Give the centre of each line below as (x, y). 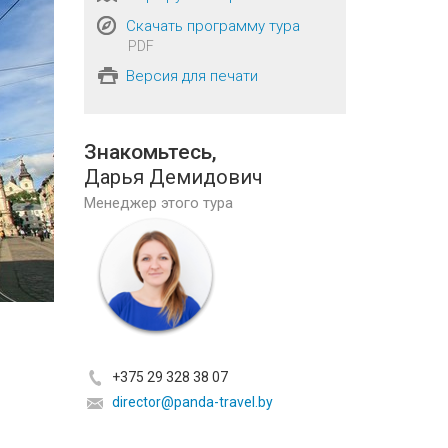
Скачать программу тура (212, 25)
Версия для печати (191, 76)
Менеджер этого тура (158, 203)
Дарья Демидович (173, 177)
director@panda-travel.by (192, 402)
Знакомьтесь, (150, 152)
